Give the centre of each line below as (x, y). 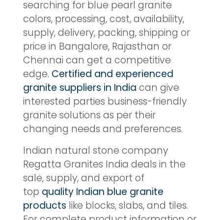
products (45, 205)
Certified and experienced (112, 74)
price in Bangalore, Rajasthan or (97, 46)
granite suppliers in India (80, 87)
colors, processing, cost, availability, (104, 19)
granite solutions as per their (89, 115)
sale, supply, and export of (84, 178)
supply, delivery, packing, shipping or (107, 32)
